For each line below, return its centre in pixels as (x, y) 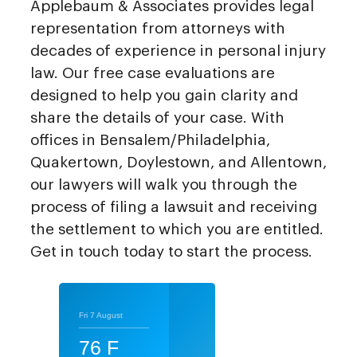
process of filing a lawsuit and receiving (174, 207)
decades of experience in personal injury (178, 51)
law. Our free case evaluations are (153, 73)
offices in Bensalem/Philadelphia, (150, 140)
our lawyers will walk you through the (164, 185)
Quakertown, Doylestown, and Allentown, (178, 163)
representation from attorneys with (158, 29)
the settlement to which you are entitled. (177, 229)
